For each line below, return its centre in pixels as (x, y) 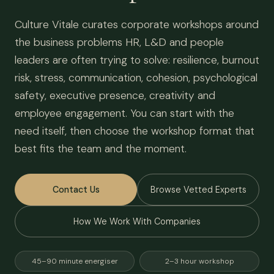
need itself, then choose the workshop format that (135, 131)
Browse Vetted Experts (198, 190)
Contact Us (76, 190)
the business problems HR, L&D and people (119, 42)
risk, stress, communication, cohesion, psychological (136, 78)
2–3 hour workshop (199, 261)
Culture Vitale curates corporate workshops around (137, 24)
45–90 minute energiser (75, 261)
